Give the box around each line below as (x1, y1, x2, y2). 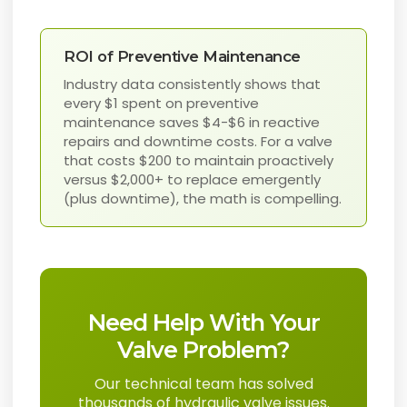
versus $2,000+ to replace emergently (64, 170, 322, 190)
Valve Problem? (117, 335, 290, 364)
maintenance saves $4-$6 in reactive (64, 113, 321, 133)
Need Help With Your (87, 308, 320, 337)
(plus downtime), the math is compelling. (64, 189, 342, 209)
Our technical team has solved (94, 373, 313, 395)
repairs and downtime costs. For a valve (64, 132, 333, 152)
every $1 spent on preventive (64, 94, 260, 114)
